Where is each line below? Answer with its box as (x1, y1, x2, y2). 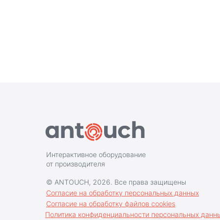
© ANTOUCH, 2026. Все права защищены (46, 178, 186, 187)
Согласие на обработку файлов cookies (46, 199, 175, 208)
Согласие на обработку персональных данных (46, 189, 199, 197)
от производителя (46, 160, 105, 168)
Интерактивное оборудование (46, 150, 146, 159)
